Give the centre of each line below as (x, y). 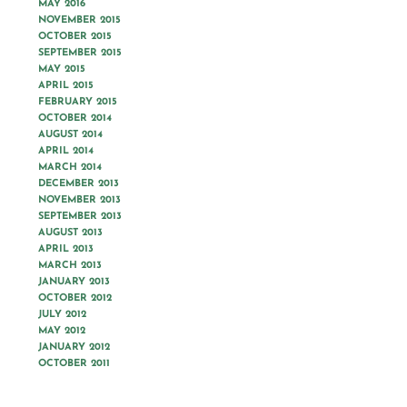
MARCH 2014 (70, 168)
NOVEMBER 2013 (79, 200)
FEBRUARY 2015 (78, 102)
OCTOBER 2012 (75, 298)
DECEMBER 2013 (79, 184)
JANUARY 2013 (74, 282)
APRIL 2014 (66, 151)
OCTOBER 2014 (75, 119)
